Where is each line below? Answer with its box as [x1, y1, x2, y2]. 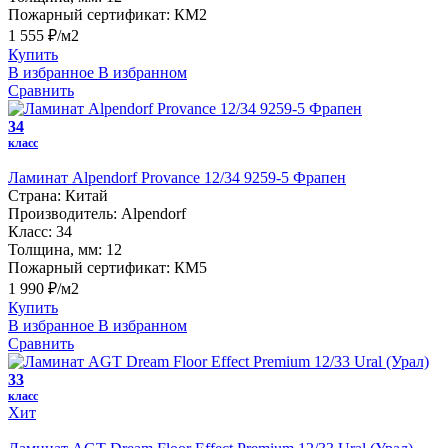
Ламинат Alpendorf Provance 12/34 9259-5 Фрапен [8, 169, 346, 187]
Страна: [8, 187, 61, 205]
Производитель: [8, 205, 117, 223]
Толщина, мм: [8, 241, 102, 259]
